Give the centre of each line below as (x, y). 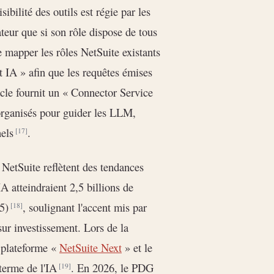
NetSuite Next (91, 248)
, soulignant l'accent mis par (85, 207)
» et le (137, 248)
